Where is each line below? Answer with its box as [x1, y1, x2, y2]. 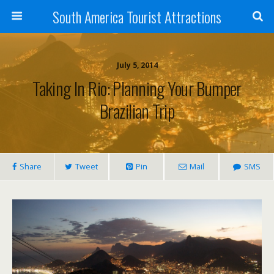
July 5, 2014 [116, 60, 158, 70]
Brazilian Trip [100, 98, 174, 124]
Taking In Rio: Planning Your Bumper [32, 75, 242, 101]
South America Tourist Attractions [53, 6, 221, 28]
